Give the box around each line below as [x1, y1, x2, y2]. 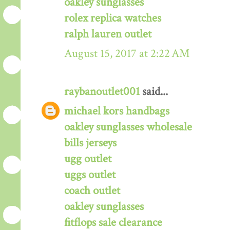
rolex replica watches [64, 10, 161, 26]
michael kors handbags [64, 103, 169, 119]
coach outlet [64, 183, 120, 198]
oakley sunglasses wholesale [64, 119, 192, 135]
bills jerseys [64, 135, 117, 150]
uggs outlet [64, 167, 116, 182]
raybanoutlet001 [64, 84, 140, 99]
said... [140, 84, 168, 99]
